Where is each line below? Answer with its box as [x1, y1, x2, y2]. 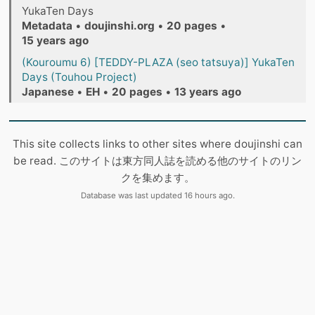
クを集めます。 [120, 171, 195, 185]
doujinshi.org [84, 19, 155, 33]
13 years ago [174, 85, 241, 99]
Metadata [22, 19, 72, 33]
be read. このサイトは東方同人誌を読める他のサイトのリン [13, 154, 302, 168]
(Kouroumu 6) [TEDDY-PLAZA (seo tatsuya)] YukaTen [22, 56, 295, 70]
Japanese [22, 85, 74, 99]
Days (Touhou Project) [22, 70, 137, 84]
